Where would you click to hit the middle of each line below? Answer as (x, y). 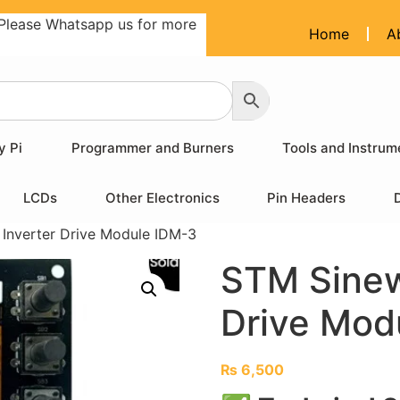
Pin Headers (307, 198)
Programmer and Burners (152, 148)
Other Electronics (162, 198)
